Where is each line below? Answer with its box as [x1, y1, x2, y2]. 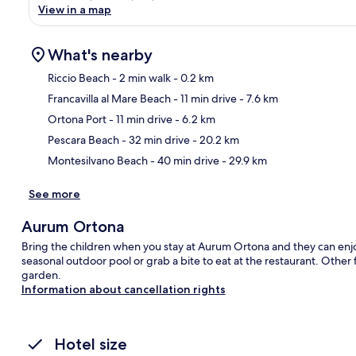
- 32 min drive [119, 132, 190, 147]
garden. [21, 267, 61, 282]
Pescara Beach [48, 132, 119, 147]
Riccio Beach [48, 70, 110, 85]
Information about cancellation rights [21, 281, 226, 296]
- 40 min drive [148, 153, 219, 168]
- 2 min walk [110, 70, 171, 85]
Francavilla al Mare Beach [48, 91, 171, 106]
